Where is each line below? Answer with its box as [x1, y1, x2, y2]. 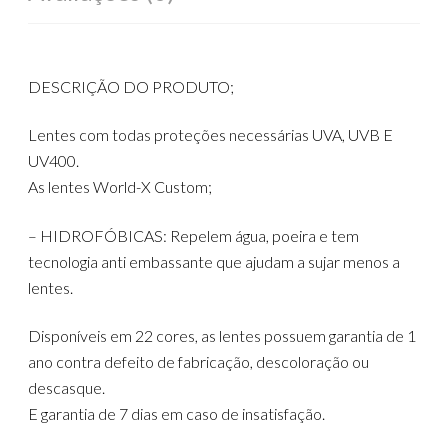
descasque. [28, 378, 106, 398]
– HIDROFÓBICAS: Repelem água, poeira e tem [28, 225, 360, 245]
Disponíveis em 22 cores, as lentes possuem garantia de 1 [28, 326, 417, 346]
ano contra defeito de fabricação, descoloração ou [28, 352, 370, 372]
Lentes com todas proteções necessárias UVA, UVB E [28, 125, 394, 145]
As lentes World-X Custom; [28, 177, 213, 197]
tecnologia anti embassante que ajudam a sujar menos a [28, 251, 401, 271]
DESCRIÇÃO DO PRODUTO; [28, 76, 235, 96]
